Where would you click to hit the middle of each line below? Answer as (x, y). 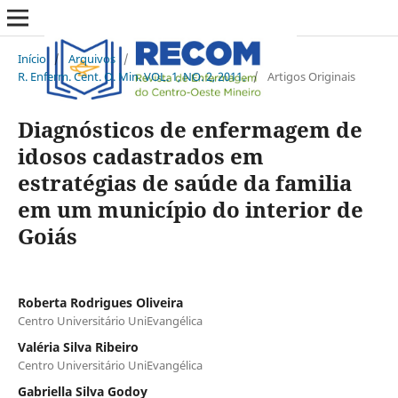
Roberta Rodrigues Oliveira (100, 302)
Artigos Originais (311, 76)
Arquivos (92, 58)
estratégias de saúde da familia (184, 182)
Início (32, 58)
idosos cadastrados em (140, 155)
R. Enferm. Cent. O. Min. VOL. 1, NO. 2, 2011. (131, 76)
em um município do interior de (190, 209)
